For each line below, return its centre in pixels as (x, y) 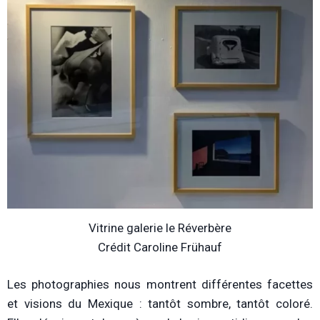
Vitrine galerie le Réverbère (160, 227)
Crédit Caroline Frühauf (160, 247)
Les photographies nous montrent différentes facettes (160, 285)
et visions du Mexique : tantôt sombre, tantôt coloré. (160, 304)
